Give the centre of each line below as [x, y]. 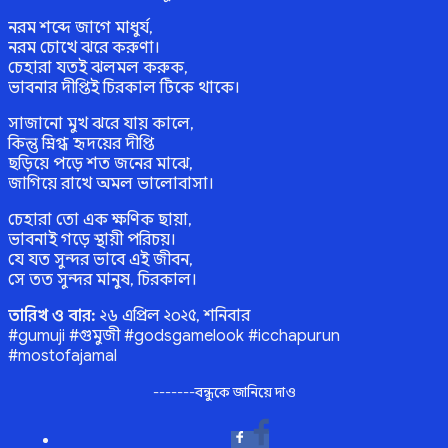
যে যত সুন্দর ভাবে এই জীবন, [100, 260]
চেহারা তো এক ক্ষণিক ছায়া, [100, 220]
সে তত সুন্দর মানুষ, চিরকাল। [102, 280]
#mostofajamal [62, 356]
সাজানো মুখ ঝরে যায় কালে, [101, 124]
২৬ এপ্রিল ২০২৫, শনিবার [173, 316]
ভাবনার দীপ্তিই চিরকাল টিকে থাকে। [124, 88]
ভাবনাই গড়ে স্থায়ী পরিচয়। [92, 240]
